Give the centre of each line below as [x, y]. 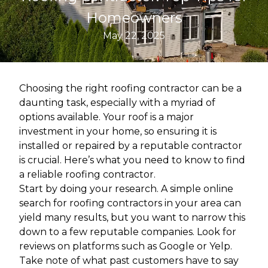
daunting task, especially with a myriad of [117, 103]
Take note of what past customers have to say [129, 261]
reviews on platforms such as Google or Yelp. [126, 246]
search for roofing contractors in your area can [130, 203]
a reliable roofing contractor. [87, 174]
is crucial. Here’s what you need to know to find [132, 160]
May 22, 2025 [134, 36]
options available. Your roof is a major [106, 117]
